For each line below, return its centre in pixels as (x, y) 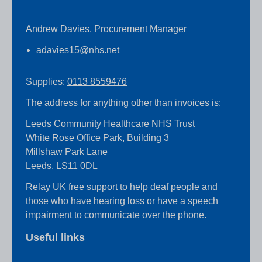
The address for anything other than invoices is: (123, 103)
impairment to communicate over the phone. (116, 215)
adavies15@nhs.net (78, 50)
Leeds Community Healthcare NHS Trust (110, 124)
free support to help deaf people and (142, 187)
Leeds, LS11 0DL (62, 166)
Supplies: (46, 82)
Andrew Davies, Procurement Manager (106, 29)
